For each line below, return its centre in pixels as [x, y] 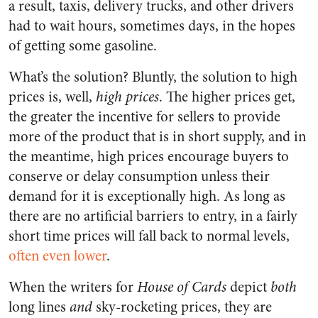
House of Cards [182, 287]
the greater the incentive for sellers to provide [144, 117]
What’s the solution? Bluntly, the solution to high [153, 77]
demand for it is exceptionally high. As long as [147, 196]
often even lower [57, 256]
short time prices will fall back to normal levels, [149, 236]
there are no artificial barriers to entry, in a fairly [153, 216]
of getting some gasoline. [83, 46]
